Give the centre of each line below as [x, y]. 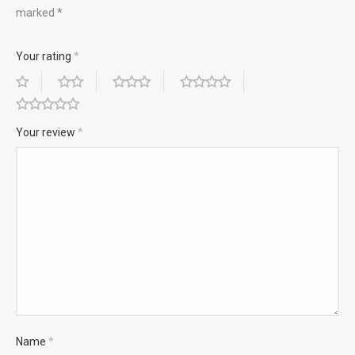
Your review [47, 132]
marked [36, 13]
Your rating [45, 56]
